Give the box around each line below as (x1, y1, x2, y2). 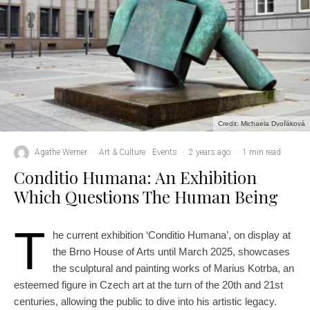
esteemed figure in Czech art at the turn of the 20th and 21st (14, 278, 283, 291)
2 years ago (189, 147, 230, 158)
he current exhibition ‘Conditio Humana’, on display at (53, 228, 291, 241)
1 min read (242, 147, 281, 158)
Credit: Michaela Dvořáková (218, 119, 305, 127)
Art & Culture (99, 147, 145, 158)
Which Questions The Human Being (14, 185, 278, 208)
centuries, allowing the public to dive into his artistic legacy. (14, 295, 277, 307)
